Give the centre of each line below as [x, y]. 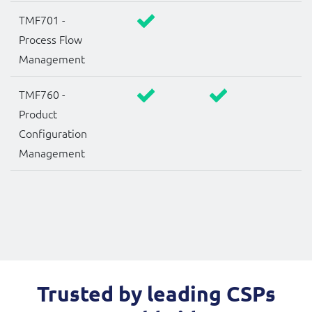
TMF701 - [42, 20]
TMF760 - [42, 94]
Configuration [53, 133]
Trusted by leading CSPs [156, 294]
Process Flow [50, 39]
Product [38, 114]
